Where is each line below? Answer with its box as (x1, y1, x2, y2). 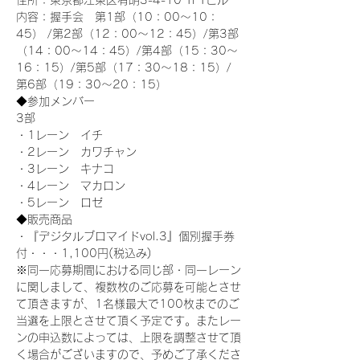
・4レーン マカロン (16, 180, 125, 191)
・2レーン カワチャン (16, 146, 137, 157)
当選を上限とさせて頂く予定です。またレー (16, 315, 241, 326)
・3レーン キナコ (16, 163, 114, 174)
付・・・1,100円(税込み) (16, 247, 152, 259)
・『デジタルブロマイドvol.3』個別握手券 (16, 231, 235, 242)
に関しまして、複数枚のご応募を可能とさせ (16, 281, 241, 292)
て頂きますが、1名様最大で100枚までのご (16, 298, 239, 309)
